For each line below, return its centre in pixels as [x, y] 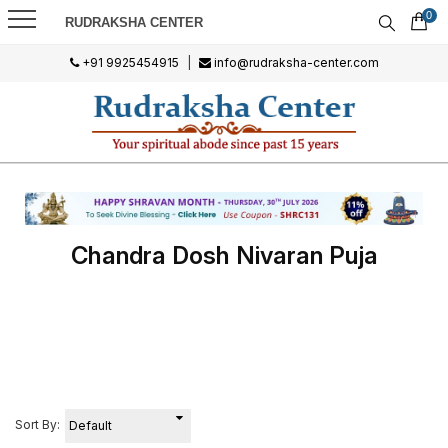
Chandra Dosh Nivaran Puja [224, 255]
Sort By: [37, 424]
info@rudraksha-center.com [294, 62]
